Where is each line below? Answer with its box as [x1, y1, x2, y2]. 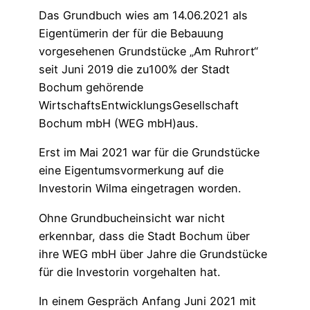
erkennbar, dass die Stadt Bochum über [39, 228, 250, 243]
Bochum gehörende [39, 80, 143, 94]
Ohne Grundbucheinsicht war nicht [39, 210, 225, 225]
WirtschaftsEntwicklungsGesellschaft [39, 98, 239, 112]
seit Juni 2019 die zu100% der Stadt [39, 62, 230, 76]
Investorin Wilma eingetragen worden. [39, 181, 241, 196]
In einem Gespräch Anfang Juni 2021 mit [39, 293, 256, 308]
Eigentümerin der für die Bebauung [39, 26, 224, 40]
